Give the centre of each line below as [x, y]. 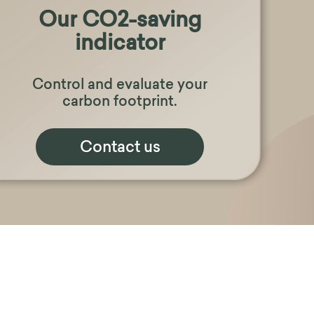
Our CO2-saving [120, 21]
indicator [120, 44]
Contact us [120, 148]
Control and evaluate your [120, 85]
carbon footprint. [120, 102]
